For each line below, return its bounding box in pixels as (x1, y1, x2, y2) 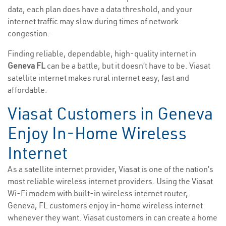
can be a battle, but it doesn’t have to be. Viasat (47, 61, 210, 71)
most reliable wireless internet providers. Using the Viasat (8, 176, 213, 187)
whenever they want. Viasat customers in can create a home (8, 212, 217, 223)
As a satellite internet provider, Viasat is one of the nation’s (8, 164, 213, 175)
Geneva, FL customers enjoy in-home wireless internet (8, 200, 203, 211)
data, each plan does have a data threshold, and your (8, 4, 192, 15)
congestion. (8, 28, 50, 39)
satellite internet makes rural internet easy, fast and (8, 73, 189, 83)
